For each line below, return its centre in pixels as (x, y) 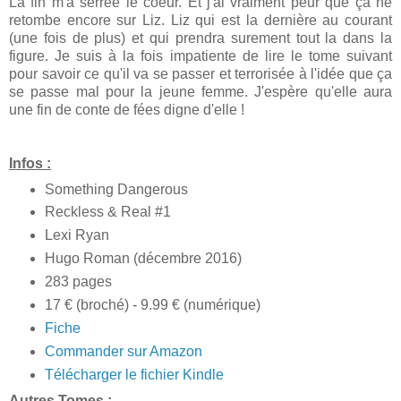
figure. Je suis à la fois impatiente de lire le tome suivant (200, 55)
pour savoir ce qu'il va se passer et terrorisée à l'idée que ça (200, 73)
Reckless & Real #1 (107, 212)
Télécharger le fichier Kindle (134, 375)
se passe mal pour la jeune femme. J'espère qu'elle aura (200, 91)
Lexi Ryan (77, 235)
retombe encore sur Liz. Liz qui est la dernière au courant (200, 20)
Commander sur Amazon (123, 352)
